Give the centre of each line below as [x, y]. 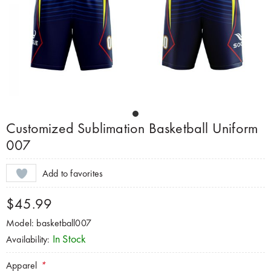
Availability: [29, 239]
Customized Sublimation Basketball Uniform [132, 128]
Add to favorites [73, 173]
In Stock [69, 239]
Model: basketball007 [49, 223]
